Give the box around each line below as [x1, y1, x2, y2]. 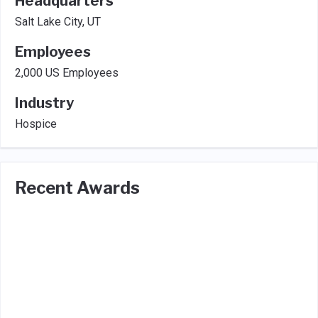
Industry [15, 94, 74, 111]
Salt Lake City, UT [15, 15, 101, 28]
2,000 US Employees [15, 66, 119, 79]
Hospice [15, 117, 57, 131]
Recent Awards [15, 177, 140, 198]
